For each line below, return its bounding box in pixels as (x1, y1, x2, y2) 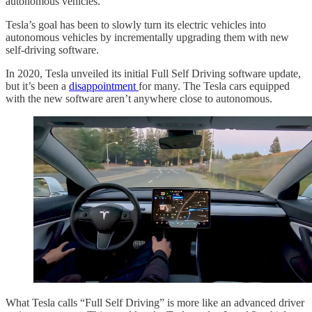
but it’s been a (6, 79, 69, 92)
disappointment (69, 79, 139, 92)
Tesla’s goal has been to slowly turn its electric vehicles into (6, 18, 266, 31)
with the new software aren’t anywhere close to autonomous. (6, 92, 272, 104)
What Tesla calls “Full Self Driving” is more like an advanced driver (6, 296, 304, 309)
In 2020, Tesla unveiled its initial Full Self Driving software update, (6, 67, 301, 79)
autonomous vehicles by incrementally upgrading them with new (6, 31, 289, 43)
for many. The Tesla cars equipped (139, 79, 290, 92)
